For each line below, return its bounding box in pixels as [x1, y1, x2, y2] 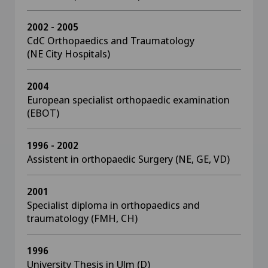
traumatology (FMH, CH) [27, 211, 138, 225]
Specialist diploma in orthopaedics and [27, 198, 200, 212]
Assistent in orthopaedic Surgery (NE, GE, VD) [27, 152, 230, 166]
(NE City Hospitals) [27, 47, 110, 60]
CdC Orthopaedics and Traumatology [27, 33, 199, 47]
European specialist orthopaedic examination [27, 93, 230, 106]
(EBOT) [27, 106, 59, 120]
